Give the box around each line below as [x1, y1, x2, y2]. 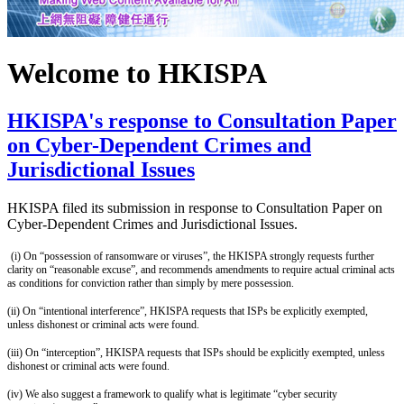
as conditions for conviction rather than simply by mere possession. [7, 277, 294, 290]
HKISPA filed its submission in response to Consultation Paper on [7, 200, 382, 216]
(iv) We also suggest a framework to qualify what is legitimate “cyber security [7, 388, 337, 401]
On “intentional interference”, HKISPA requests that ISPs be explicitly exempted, [23, 305, 368, 318]
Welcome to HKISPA [7, 56, 267, 89]
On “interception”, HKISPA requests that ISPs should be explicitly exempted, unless [25, 346, 385, 360]
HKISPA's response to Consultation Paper [7, 109, 397, 133]
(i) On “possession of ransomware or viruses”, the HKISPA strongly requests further [11, 250, 374, 263]
